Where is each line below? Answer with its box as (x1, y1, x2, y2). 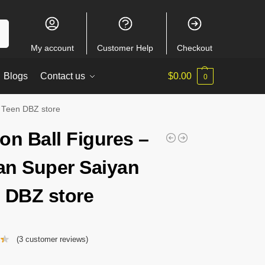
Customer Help (97, 43, 154, 53)
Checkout (176, 43, 212, 53)
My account (30, 43, 74, 53)
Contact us (40, 71, 86, 81)
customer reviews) (22, 235, 88, 244)
